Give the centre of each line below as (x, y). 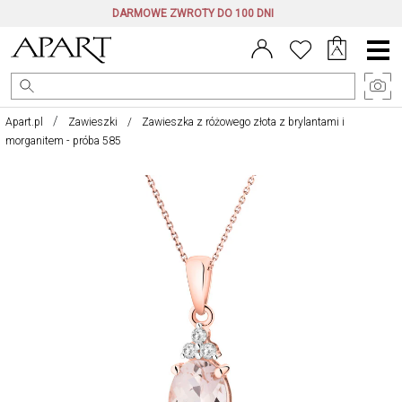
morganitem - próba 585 (63, 141)
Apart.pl (24, 122)
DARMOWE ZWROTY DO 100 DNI (192, 13)
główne (378, 64)
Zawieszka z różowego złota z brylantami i (243, 122)
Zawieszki (93, 122)
